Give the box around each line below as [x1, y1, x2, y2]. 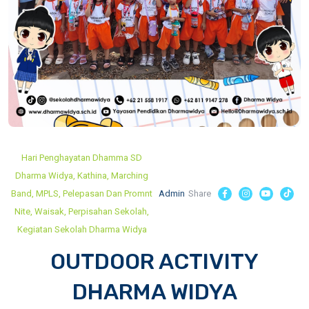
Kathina [77, 170, 107, 181]
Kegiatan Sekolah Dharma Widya [17, 224, 147, 235]
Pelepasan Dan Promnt [63, 188, 152, 199]
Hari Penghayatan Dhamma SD [21, 152, 142, 163]
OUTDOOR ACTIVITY [50, 248, 259, 275]
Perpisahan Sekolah [68, 206, 147, 217]
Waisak [34, 206, 64, 217]
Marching [111, 170, 148, 181]
